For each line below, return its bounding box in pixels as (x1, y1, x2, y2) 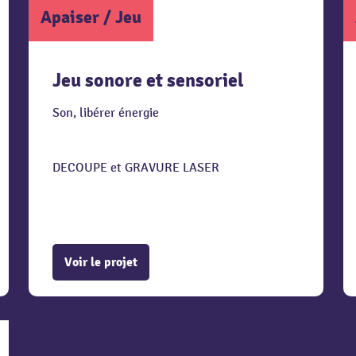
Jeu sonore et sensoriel (52, 68, 244, 92)
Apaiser (40, 6, 99, 28)
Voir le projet (64, 254, 137, 270)
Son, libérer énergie (52, 105, 159, 121)
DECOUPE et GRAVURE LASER (52, 160, 219, 176)
